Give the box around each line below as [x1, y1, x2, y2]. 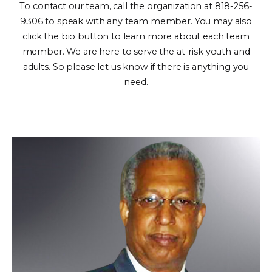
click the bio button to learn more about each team [22, 31, 250, 42]
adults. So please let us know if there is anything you [22, 61, 250, 72]
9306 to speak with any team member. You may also [19, 16, 253, 27]
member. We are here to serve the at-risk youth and [22, 46, 250, 57]
